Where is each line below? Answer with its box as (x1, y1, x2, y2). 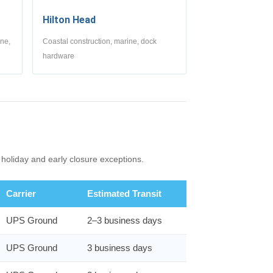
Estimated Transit (87, 188, 161, 199)
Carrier (6, 188, 36, 199)
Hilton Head (43, 13, 96, 26)
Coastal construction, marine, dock (43, 37, 157, 46)
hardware (43, 51, 74, 60)
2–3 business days (87, 215, 162, 225)
